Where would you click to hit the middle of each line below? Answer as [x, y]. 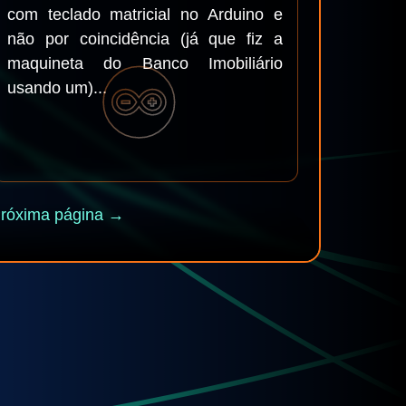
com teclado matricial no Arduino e [145, 14]
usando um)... [57, 88]
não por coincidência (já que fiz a [145, 39]
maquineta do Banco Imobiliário [145, 63]
